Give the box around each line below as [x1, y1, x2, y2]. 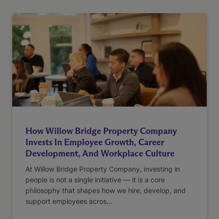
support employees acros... [25, 197, 112, 206]
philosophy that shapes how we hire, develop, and [25, 186, 186, 195]
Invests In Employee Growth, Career [25, 137, 164, 148]
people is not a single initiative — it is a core [25, 175, 165, 184]
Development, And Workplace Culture [25, 148, 175, 159]
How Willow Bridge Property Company [25, 126, 177, 137]
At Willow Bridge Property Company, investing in [25, 165, 180, 174]
